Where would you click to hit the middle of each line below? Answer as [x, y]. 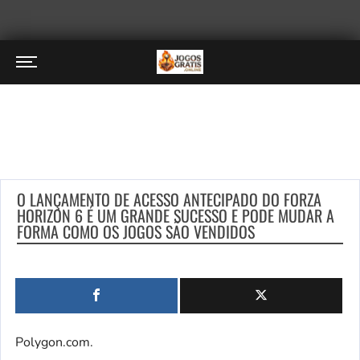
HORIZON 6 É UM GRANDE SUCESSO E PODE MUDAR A [176, 215]
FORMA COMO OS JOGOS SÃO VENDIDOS [136, 231]
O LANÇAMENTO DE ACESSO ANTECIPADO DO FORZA [169, 199]
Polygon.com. [54, 342]
